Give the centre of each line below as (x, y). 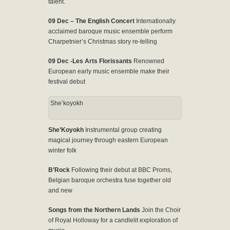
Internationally (155, 21)
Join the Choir (161, 210)
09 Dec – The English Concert (91, 21)
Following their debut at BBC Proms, (122, 170)
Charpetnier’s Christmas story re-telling (103, 41)
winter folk (62, 150)
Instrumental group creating (123, 130)
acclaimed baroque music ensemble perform (110, 31)
